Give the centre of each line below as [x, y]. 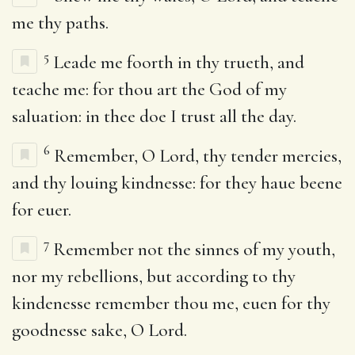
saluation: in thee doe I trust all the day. [154, 116]
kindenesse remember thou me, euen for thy [171, 303]
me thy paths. [60, 23]
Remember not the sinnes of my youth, [192, 249]
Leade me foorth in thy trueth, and [177, 62]
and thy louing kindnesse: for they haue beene [177, 183]
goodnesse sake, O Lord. [99, 330]
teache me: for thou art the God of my [149, 89]
